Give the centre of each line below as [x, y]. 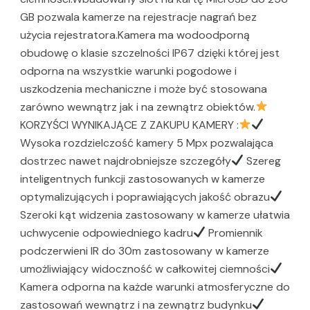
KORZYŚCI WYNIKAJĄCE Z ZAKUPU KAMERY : [129, 125]
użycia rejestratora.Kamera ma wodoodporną [135, 35]
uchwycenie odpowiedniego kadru [107, 232]
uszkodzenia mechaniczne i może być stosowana [144, 89]
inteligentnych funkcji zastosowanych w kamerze [143, 179]
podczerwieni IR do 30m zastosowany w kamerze [145, 250]
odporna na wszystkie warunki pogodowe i [128, 71]
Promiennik [235, 232]
